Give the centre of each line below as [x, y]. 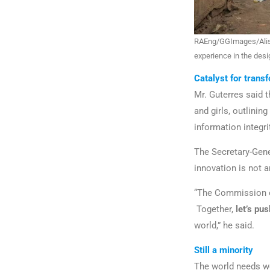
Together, [215, 209]
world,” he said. [225, 225]
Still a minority [225, 250]
